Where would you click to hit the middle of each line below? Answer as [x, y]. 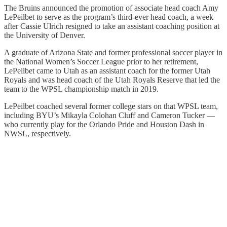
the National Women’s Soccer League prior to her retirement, [101, 61]
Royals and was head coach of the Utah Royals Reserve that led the [112, 80]
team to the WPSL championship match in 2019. [81, 89]
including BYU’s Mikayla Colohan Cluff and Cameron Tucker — [109, 115]
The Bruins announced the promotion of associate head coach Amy [111, 8]
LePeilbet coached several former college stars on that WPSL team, [111, 106]
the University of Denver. [45, 35]
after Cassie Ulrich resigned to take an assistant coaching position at [112, 26]
